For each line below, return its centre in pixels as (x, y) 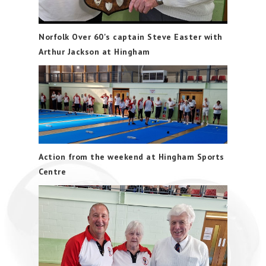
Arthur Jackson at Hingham (94, 51)
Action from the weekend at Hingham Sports (132, 157)
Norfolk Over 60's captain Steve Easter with (131, 37)
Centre (52, 172)
